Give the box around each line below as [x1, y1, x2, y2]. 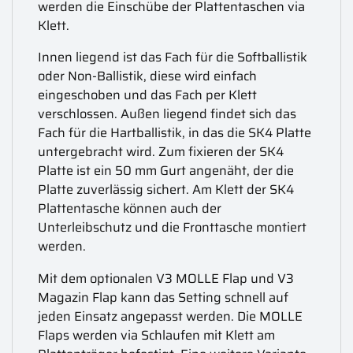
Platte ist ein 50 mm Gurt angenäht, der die [38, 161, 295, 181]
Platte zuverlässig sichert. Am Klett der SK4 [38, 180, 295, 200]
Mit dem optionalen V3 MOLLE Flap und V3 [38, 268, 295, 288]
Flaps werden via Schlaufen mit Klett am [38, 325, 276, 345]
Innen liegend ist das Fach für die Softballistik [38, 47, 308, 68]
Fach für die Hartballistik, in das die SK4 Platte [38, 123, 312, 143]
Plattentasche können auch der [38, 199, 222, 219]
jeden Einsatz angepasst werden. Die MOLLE [38, 306, 303, 326]
